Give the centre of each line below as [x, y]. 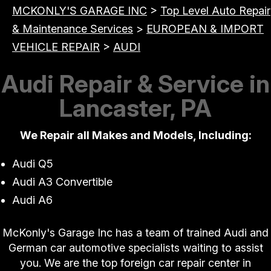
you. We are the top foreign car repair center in [135, 263]
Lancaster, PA [135, 108]
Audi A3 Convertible [62, 182]
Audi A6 [32, 200]
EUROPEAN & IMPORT [205, 29]
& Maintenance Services [73, 29]
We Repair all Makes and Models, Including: [135, 135]
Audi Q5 [33, 164]
